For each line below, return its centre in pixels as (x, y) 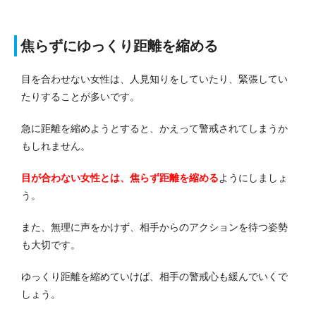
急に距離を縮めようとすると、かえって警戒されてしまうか (154, 128)
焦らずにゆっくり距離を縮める (119, 45)
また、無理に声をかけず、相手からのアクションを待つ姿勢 (154, 227)
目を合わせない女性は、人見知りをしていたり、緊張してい (154, 79)
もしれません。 (56, 146)
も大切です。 (51, 244)
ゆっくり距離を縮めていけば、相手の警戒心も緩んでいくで (154, 276)
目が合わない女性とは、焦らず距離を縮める (120, 177)
